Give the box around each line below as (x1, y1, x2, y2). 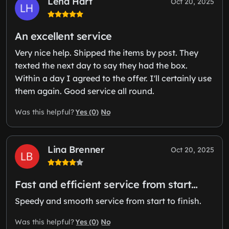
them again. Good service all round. (15, 85, 154, 96)
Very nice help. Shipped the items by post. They (15, 47, 198, 58)
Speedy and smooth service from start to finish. (15, 195, 201, 206)
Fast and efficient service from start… (15, 177, 198, 191)
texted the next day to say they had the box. (15, 60, 188, 71)
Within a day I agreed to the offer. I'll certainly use (15, 73, 212, 83)
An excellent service (15, 29, 112, 42)
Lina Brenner (48, 143, 105, 155)
